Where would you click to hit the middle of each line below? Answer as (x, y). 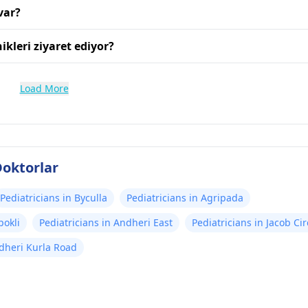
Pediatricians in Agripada (185, 198)
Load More (44, 88)
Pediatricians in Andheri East (106, 222)
